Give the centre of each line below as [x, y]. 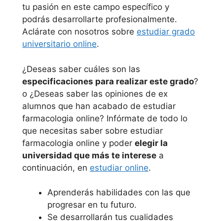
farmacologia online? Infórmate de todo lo [105, 118]
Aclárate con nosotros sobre [79, 32]
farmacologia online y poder [78, 143]
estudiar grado [166, 32]
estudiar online [119, 167]
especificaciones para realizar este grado [108, 81]
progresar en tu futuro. [92, 205]
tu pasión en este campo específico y [96, 7]
